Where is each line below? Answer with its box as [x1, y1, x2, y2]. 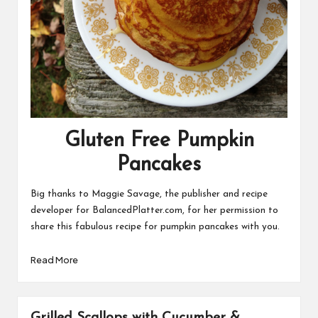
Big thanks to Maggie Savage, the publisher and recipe [30, 190, 268, 199]
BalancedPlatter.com [92, 206, 182, 216]
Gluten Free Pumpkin [64, 131, 254, 152]
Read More [30, 254, 78, 266]
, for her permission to [182, 206, 278, 216]
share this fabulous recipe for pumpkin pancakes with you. [30, 222, 280, 232]
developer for [30, 206, 92, 216]
